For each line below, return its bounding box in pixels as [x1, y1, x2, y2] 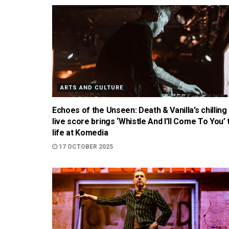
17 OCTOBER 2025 [57, 143, 113, 150]
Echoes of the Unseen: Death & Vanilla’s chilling [52, 105, 227, 115]
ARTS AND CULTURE [60, 84, 123, 91]
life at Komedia [52, 128, 108, 138]
